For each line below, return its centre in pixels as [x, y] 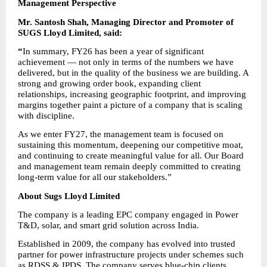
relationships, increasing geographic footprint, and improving [132, 94]
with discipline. [46, 115]
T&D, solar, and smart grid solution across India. [108, 225]
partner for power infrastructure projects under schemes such [131, 255]
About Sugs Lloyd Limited [69, 196]
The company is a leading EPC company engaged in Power [128, 214]
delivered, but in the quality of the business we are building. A [133, 72]
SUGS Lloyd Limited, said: [70, 32]
